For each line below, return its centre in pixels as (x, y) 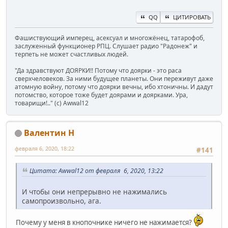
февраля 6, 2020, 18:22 (45, 148)
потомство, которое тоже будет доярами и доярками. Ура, (101, 95)
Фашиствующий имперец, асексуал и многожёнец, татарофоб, (110, 38)
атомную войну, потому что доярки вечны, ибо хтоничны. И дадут (114, 87)
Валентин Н (49, 133)
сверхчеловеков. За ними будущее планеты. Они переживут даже (114, 78)
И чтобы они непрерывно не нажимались (94, 191)
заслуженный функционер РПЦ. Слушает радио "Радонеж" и (106, 46)
